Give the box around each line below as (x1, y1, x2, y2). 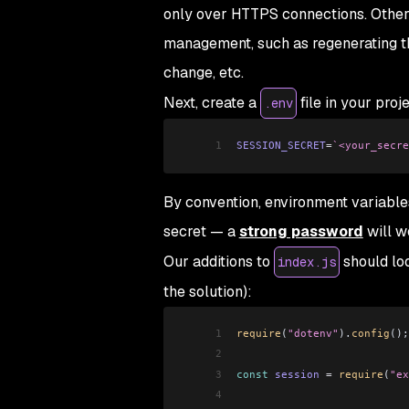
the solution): (163, 281, 252, 301)
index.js (277, 253, 336, 270)
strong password (238, 221, 363, 241)
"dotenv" (287, 326, 339, 340)
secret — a (163, 221, 239, 241)
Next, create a (163, 93, 260, 113)
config (351, 326, 390, 340)
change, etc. (163, 63, 244, 83)
